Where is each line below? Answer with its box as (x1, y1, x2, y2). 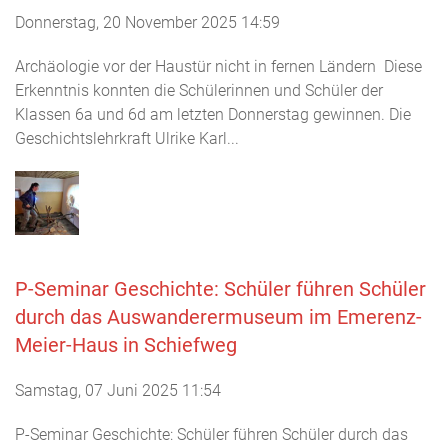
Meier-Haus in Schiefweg (15, 333, 237, 357)
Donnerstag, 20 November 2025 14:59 (15, 13, 280, 32)
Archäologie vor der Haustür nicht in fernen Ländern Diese (15, 57, 422, 76)
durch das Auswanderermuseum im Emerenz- (15, 305, 422, 329)
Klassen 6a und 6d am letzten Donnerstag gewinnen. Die (15, 105, 411, 124)
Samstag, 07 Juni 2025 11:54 (15, 381, 221, 400)
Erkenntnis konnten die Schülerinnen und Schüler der (15, 81, 383, 100)
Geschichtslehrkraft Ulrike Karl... (15, 129, 239, 148)
